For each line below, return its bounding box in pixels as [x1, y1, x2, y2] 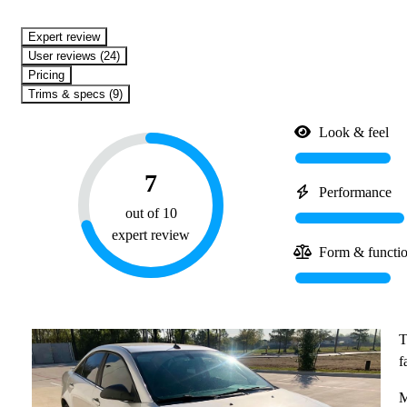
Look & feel [319, 124, 390, 141]
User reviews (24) [36, 49, 120, 64]
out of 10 [124, 205, 177, 222]
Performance [319, 184, 392, 201]
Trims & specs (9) [35, 87, 123, 102]
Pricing [36, 68, 65, 83]
